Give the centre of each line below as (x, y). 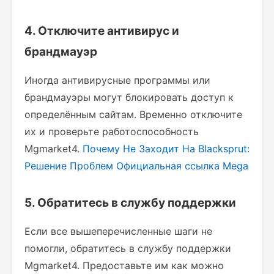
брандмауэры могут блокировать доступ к (129, 97)
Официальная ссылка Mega (182, 166)
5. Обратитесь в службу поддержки (130, 203)
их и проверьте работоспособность (112, 131)
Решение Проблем (69, 166)
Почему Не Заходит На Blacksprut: (166, 149)
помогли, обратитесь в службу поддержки (128, 248)
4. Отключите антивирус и (102, 31)
